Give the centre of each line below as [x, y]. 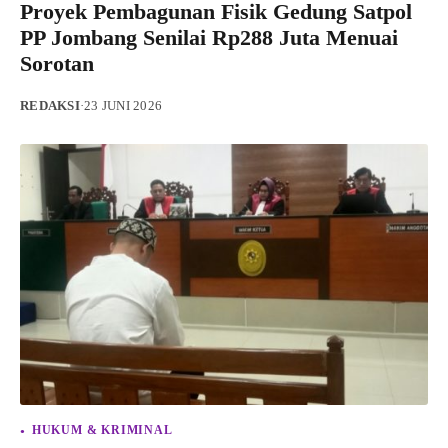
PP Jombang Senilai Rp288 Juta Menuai [209, 37]
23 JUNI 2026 [123, 105]
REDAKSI [50, 105]
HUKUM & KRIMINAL [102, 429]
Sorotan [57, 63]
